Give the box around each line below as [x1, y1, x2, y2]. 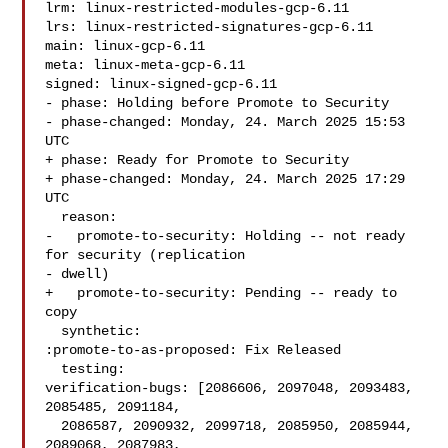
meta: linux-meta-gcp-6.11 [45, 57, 246, 73]
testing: [45, 361, 62, 377]
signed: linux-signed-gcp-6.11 [45, 76, 278, 92]
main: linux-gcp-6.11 [45, 38, 206, 54]
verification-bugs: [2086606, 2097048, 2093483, [45, 380, 414, 396]
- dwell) [45, 266, 110, 282]
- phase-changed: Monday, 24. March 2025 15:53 [45, 114, 406, 130]
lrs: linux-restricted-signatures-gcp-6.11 [45, 19, 374, 35]
